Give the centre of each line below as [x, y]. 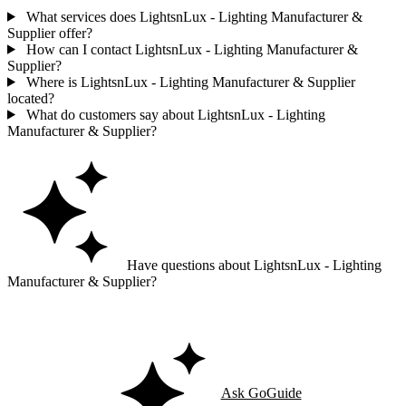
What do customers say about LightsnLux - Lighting [174, 114]
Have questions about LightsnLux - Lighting [252, 265]
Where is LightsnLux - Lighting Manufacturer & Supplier [188, 82]
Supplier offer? [50, 33]
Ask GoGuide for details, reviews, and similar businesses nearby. [193, 312]
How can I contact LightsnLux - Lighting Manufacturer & [190, 49]
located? [31, 98]
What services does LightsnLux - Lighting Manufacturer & [192, 16]
